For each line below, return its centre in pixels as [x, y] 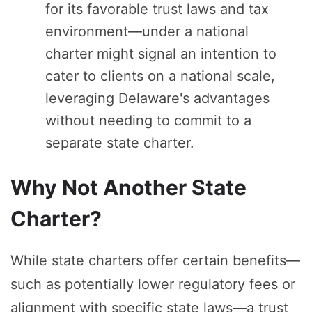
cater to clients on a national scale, [160, 76]
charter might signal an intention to [161, 54]
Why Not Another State [128, 188]
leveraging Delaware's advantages [157, 99]
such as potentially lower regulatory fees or [153, 284]
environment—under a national [147, 32]
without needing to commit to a [148, 121]
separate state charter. [120, 143]
